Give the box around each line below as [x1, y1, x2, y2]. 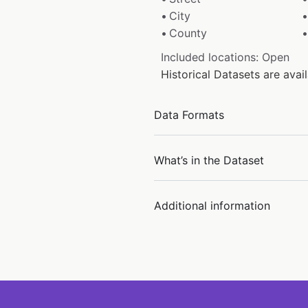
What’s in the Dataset [154, 153, 264, 167]
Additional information [154, 198, 270, 212]
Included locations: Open [161, 49, 289, 64]
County [169, 25, 207, 40]
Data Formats [154, 107, 224, 122]
